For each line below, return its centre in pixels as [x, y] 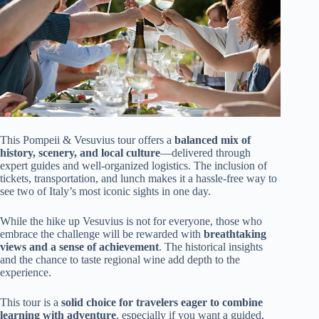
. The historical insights [211, 247]
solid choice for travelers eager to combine [162, 303]
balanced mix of [213, 140]
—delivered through [205, 153]
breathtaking [235, 234]
